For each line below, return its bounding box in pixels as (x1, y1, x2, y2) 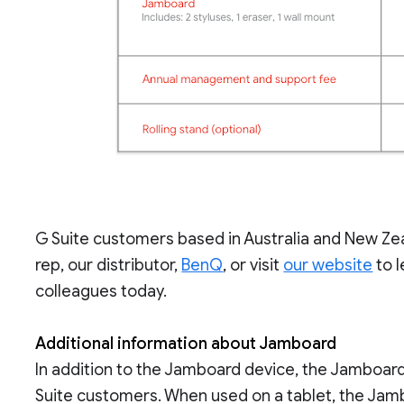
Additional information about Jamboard (35, 334, 337, 353)
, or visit (223, 255, 284, 275)
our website (283, 255, 373, 275)
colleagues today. (35, 281, 168, 301)
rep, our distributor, (35, 255, 182, 275)
